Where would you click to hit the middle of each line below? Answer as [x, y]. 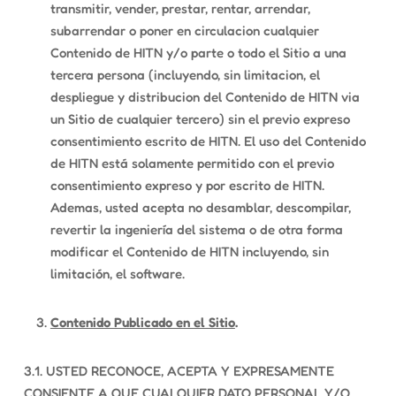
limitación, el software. [117, 274]
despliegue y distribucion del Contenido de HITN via [205, 97]
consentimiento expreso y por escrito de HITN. [187, 185]
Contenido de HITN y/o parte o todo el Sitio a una [198, 53]
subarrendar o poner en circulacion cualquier [184, 30]
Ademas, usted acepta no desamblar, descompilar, [200, 207]
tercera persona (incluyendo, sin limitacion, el [185, 75]
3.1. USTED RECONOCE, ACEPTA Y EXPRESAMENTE [179, 371]
